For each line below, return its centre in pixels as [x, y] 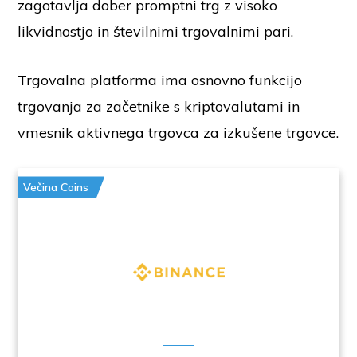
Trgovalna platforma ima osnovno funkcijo [160, 80]
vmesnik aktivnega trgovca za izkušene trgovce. [178, 133]
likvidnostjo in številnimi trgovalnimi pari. [158, 32]
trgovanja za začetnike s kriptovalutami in [159, 107]
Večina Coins [56, 188]
